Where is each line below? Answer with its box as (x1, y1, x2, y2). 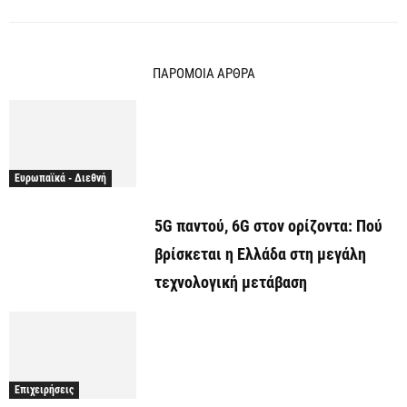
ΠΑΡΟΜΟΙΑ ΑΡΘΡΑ (152, 65, 255, 82)
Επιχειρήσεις (15, 383, 74, 397)
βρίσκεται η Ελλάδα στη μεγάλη (154, 243, 366, 263)
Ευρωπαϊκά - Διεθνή (15, 171, 106, 184)
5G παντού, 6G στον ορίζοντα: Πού (154, 215, 382, 235)
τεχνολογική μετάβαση (154, 272, 307, 292)
